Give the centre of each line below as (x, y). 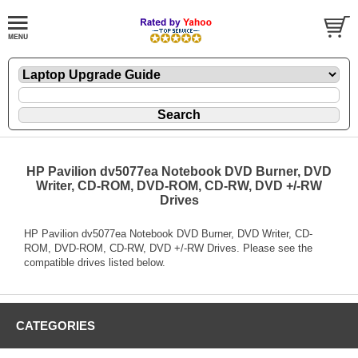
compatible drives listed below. (95, 262)
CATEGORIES (56, 325)
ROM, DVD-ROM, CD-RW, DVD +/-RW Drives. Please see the (168, 248)
